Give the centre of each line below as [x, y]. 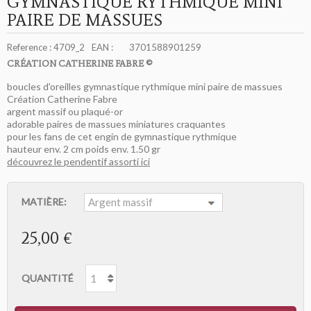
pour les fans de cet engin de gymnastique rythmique [122, 137]
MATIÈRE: [45, 202]
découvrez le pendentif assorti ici [78, 162]
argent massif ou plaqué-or [65, 112]
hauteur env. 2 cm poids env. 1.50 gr [84, 149]
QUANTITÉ [48, 278]
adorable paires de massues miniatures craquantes [116, 124]
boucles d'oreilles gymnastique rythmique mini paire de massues [145, 87]
